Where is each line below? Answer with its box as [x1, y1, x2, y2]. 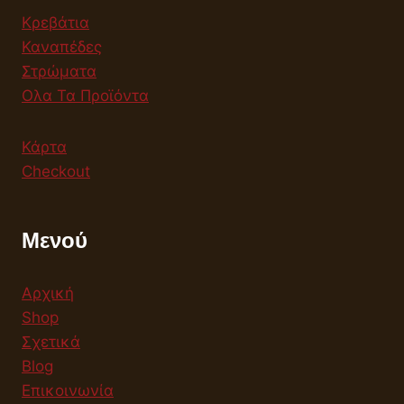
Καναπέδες [22, 38, 102, 56]
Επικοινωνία [22, 381, 114, 399]
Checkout [22, 162, 90, 180]
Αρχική [22, 284, 74, 302]
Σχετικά [22, 333, 80, 351]
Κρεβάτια [22, 14, 89, 32]
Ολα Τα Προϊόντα [22, 87, 149, 105]
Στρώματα [22, 62, 96, 80]
